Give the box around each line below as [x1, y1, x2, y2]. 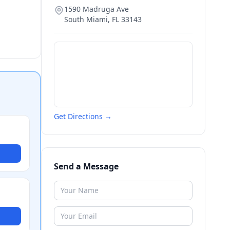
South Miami [64, 14, 108, 24]
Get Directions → [54, 111, 112, 121]
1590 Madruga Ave [64, 4, 129, 14]
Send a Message [54, 161, 119, 172]
